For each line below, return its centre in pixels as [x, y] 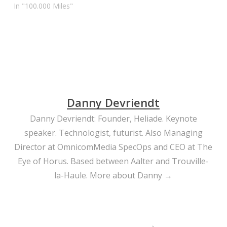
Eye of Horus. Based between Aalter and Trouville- [113, 161]
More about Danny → [131, 175]
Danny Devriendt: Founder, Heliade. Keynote [113, 118]
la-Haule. [72, 175]
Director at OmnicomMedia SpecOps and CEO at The [113, 147]
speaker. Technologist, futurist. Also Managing [113, 133]
